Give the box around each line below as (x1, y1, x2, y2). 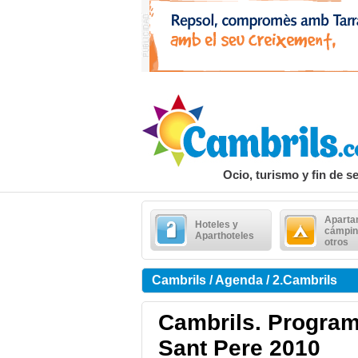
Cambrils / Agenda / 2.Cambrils (152, 273, 337, 287)
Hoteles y (195, 219, 238, 230)
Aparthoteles (195, 230, 254, 241)
